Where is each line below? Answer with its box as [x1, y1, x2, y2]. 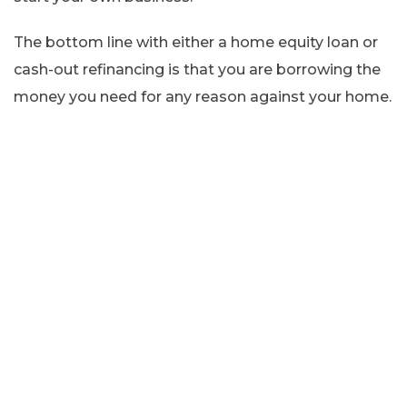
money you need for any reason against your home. [14, 87, 392, 105]
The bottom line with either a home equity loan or [14, 33, 378, 51]
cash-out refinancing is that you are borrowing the [14, 60, 381, 78]
